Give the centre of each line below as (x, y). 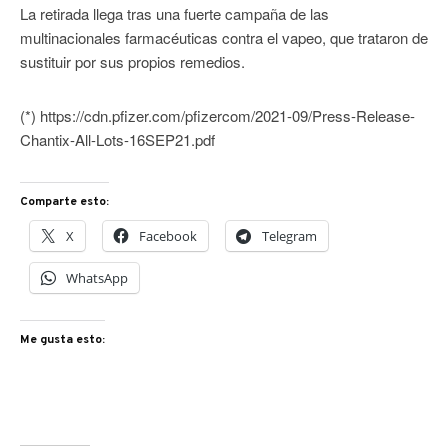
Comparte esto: (64, 202)
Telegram (289, 236)
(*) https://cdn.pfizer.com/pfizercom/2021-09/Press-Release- (217, 116)
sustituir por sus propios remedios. (132, 62)
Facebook (168, 236)
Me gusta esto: (62, 340)
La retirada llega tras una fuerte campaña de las (174, 14)
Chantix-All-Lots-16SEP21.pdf (117, 140)
